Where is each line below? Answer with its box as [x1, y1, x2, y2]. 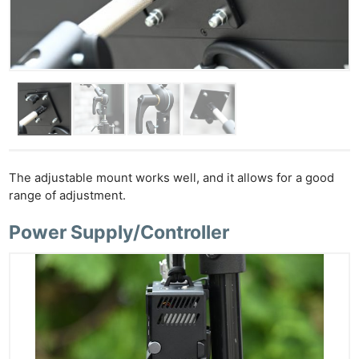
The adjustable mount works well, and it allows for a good [9, 170, 335, 185]
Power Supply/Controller [9, 220, 230, 244]
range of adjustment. [9, 188, 127, 203]
